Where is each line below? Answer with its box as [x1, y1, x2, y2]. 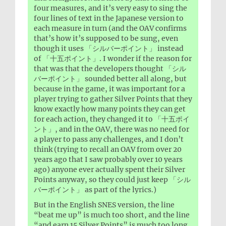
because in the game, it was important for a [34, 84, 185, 94]
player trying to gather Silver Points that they [34, 94, 192, 104]
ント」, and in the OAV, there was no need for [34, 125, 189, 134]
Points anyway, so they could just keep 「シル [34, 175, 191, 185]
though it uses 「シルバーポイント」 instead [34, 44, 184, 53]
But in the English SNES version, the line [34, 200, 175, 210]
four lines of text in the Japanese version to [34, 14, 184, 23]
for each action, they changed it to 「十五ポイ [34, 115, 190, 124]
